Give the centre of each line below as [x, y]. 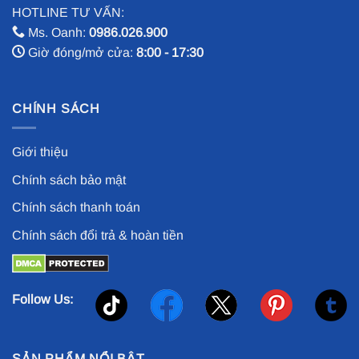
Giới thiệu [40, 152]
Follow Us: [42, 300]
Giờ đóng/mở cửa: [81, 52]
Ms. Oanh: [57, 32]
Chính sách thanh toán [76, 208]
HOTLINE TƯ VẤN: [68, 12]
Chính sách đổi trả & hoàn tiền [98, 235]
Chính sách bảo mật [69, 179]
